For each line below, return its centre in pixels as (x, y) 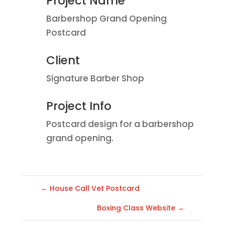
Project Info (79, 106)
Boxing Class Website (136, 208)
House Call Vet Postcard (94, 189)
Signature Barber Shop (95, 79)
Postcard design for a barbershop (120, 124)
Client (63, 61)
